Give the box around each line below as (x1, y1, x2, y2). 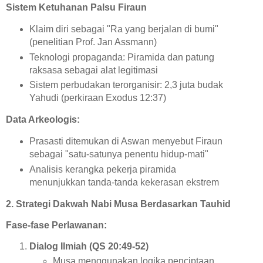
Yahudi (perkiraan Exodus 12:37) (29, 93, 166, 103)
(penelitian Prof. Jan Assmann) (29, 36, 157, 47)
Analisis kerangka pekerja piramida (29, 164, 176, 175)
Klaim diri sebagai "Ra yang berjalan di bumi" (29, 23, 218, 34)
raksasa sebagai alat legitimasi (29, 65, 158, 75)
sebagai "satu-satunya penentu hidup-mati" (29, 149, 208, 160)
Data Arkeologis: (6, 114, 80, 125)
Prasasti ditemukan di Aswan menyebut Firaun (29, 136, 222, 147)
